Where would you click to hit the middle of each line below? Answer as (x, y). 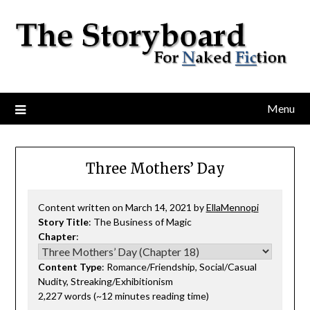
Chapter (57, 236)
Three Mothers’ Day (155, 168)
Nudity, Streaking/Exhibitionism (105, 281)
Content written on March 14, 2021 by (122, 207)
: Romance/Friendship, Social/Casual (179, 266)
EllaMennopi (232, 207)
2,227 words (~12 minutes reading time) (123, 295)
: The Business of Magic (140, 221)
